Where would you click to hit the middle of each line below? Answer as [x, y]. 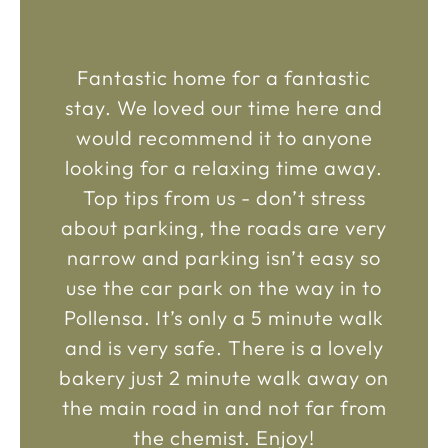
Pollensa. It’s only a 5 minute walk [224, 317]
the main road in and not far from [224, 407]
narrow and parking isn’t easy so [224, 257]
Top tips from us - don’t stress [224, 197]
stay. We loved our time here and [224, 107]
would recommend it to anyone [224, 137]
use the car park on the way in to [224, 287]
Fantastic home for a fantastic [224, 77]
